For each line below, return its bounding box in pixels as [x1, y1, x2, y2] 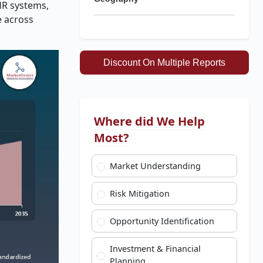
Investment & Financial [110, 243, 201, 254]
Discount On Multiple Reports [103, 58, 225, 68]
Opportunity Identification [110, 215, 215, 227]
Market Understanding [110, 160, 201, 171]
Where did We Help [94, 113, 205, 129]
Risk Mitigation [110, 188, 170, 199]
